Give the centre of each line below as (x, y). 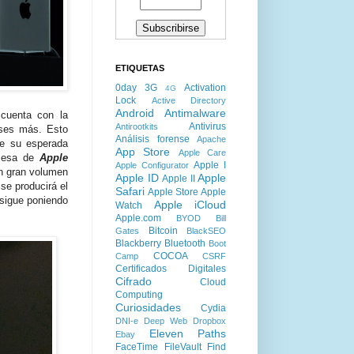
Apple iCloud (190, 205)
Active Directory (188, 100)
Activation (205, 88)
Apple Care (202, 153)
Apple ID (137, 178)
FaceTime (137, 347)
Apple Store (173, 192)
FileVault (183, 347)
